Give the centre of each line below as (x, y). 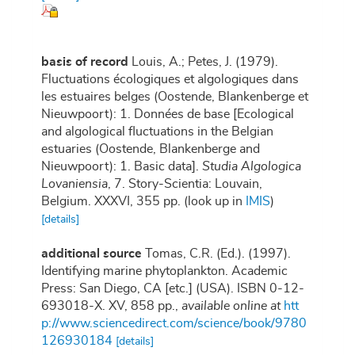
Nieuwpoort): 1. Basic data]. (122, 167)
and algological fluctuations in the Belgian (157, 132)
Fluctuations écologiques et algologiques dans (170, 80)
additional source (92, 254)
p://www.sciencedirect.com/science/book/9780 (174, 324)
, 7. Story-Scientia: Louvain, (185, 184)
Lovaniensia (74, 184)
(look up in (213, 202)
